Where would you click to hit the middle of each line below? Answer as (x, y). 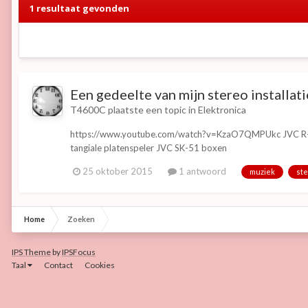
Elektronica (222, 110)
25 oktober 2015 (118, 172)
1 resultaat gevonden (79, 9)
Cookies (100, 265)
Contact (58, 265)
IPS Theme (31, 252)
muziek (262, 171)
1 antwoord (201, 172)
